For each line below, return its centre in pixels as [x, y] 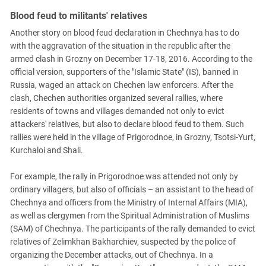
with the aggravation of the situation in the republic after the [120, 45]
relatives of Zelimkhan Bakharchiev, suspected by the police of [123, 241]
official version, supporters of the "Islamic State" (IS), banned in [124, 72]
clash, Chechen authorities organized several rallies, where [116, 98]
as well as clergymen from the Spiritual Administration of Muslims [130, 215]
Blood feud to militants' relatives [79, 15]
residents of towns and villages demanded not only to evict [117, 111]
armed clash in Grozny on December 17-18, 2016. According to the [131, 58]
